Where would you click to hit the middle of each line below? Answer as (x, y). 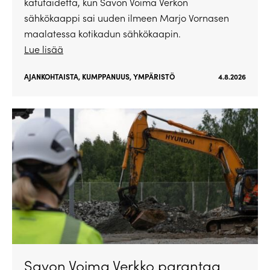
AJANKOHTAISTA (51, 76)
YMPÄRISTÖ (154, 76)
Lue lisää (44, 49)
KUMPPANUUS (106, 76)
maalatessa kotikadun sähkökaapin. (102, 33)
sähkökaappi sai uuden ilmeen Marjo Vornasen (127, 17)
